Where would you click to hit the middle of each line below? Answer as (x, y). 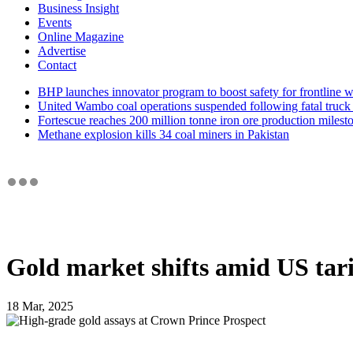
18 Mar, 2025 (40, 306)
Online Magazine (81, 36)
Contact (57, 65)
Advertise (62, 50)
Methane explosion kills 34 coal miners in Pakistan (163, 134)
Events (55, 22)
